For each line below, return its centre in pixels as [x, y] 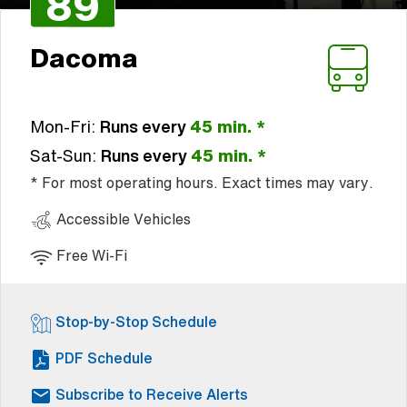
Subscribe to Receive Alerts [152, 394]
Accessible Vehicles [122, 218]
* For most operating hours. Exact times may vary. [202, 182]
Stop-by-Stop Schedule [136, 321]
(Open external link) [220, 357]
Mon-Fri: [65, 126]
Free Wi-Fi [90, 256]
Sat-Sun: [65, 155]
